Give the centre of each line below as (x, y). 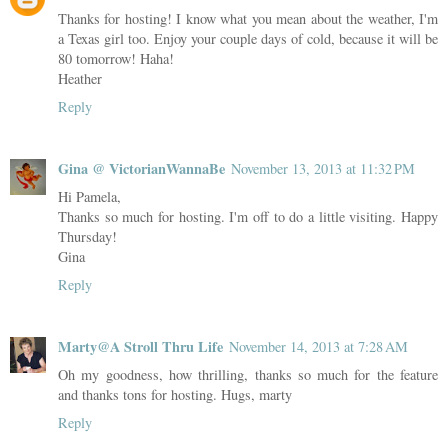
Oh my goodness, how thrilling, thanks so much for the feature (248, 374)
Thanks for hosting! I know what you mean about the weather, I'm (248, 18)
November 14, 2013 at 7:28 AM (318, 346)
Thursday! (87, 236)
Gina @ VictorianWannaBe (141, 168)
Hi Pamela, (89, 196)
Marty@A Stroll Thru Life (140, 346)
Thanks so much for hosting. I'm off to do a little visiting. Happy (248, 216)
